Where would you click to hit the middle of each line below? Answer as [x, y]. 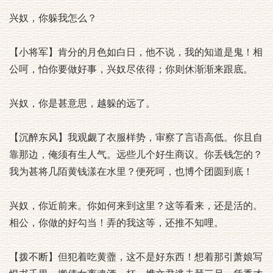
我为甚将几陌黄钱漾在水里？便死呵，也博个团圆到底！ [131, 172]
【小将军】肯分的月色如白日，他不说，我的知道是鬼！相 [136, 52]
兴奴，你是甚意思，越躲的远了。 [82, 103]
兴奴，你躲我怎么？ [53, 18]
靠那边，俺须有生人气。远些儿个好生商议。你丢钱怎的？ [136, 154]
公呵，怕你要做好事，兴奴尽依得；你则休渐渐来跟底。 [131, 69]
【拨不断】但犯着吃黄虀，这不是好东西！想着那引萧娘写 [136, 257]
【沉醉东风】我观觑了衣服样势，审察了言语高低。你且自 [136, 137]
